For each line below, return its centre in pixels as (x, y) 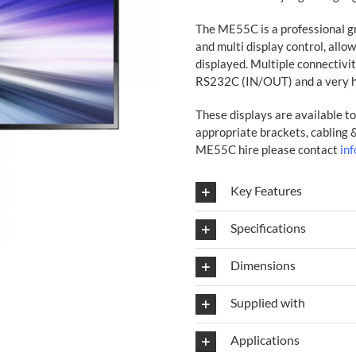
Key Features (266, 191)
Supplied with (267, 303)
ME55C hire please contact (266, 150)
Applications (265, 340)
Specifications (268, 228)
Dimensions (263, 265)
